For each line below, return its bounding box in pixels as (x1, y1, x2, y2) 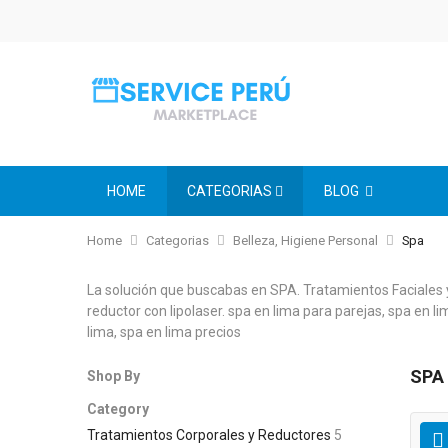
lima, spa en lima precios (87, 324, 241, 340)
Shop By (87, 368, 140, 384)
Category (87, 400, 149, 417)
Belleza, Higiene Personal (233, 233, 378, 248)
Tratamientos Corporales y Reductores (87, 427, 331, 444)
